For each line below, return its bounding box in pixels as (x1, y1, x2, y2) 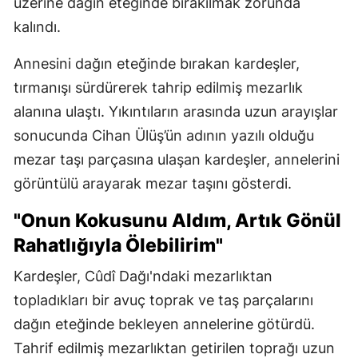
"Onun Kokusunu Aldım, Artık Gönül (14, 209, 341, 232)
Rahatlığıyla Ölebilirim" (14, 233, 223, 257)
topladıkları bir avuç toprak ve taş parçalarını (14, 291, 313, 308)
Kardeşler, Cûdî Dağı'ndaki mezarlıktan (14, 267, 272, 284)
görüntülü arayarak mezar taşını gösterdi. (14, 174, 292, 192)
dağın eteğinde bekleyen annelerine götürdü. (14, 315, 315, 332)
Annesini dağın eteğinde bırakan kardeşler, (14, 54, 300, 72)
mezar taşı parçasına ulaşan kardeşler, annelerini (14, 150, 340, 168)
